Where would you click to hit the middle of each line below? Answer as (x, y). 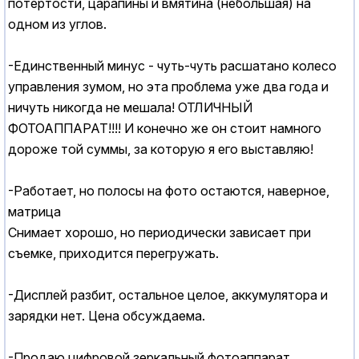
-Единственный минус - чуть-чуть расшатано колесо (172, 66)
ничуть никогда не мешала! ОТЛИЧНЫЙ (130, 108)
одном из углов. (57, 24)
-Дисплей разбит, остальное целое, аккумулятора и (168, 295)
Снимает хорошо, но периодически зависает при (159, 233)
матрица (34, 212)
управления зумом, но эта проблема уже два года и (168, 87)
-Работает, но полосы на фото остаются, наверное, (169, 191)
